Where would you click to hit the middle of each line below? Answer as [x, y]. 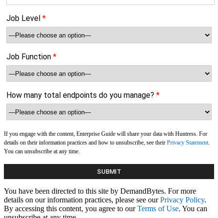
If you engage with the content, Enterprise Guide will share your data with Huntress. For [106, 134]
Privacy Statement [188, 143]
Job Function [29, 57]
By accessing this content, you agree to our [71, 209]
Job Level [23, 18]
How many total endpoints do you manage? [80, 95]
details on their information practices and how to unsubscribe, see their [85, 143]
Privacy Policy [182, 200]
